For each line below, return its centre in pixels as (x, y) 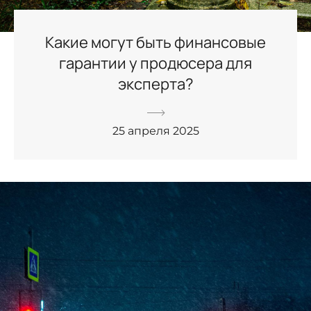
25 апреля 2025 (155, 131)
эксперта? (155, 84)
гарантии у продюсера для (155, 63)
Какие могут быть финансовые (155, 42)
